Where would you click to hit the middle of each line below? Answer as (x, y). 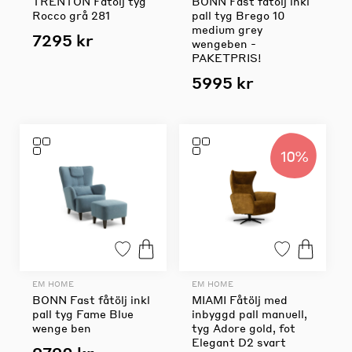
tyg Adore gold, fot (243, 327)
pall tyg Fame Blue (83, 313)
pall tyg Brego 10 (238, 15)
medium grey (227, 29)
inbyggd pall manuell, (249, 313)
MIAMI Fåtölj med (239, 299)
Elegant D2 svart (238, 341)
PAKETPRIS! (226, 57)
